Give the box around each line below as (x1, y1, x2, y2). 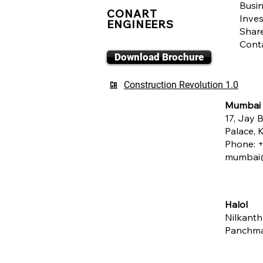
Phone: (225, 138, 258, 150)
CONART (107, 7, 157, 21)
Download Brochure (114, 51, 204, 63)
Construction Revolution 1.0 (124, 79, 238, 90)
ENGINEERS (107, 18, 174, 31)
